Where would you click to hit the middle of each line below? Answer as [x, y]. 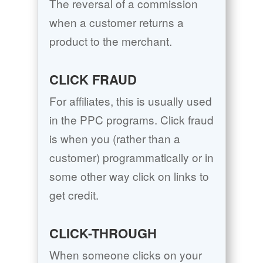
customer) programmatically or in [131, 157]
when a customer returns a [116, 22]
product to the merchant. [110, 41]
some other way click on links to [129, 176]
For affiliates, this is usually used [130, 101]
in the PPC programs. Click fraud [131, 120]
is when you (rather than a [114, 139]
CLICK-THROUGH [103, 233]
